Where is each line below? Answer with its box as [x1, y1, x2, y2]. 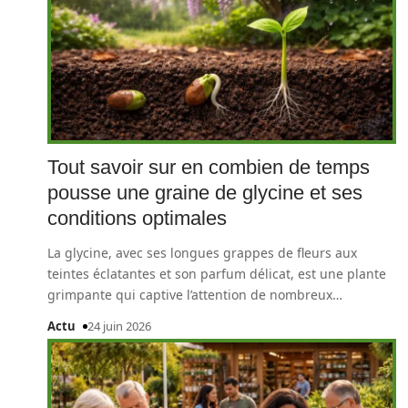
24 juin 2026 [87, 318, 151, 334]
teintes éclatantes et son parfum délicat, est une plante [47, 265, 386, 282]
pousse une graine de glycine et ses [47, 181, 362, 204]
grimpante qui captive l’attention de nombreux [47, 286, 332, 303]
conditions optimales [47, 207, 227, 229]
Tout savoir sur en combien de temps [47, 156, 370, 178]
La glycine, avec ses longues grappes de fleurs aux [47, 244, 357, 261]
